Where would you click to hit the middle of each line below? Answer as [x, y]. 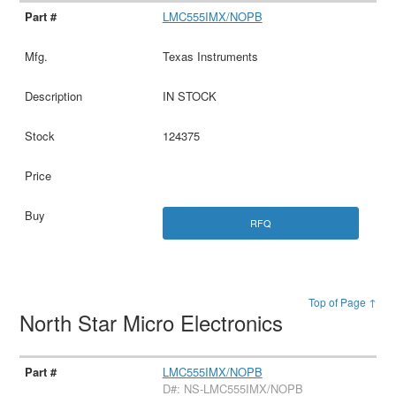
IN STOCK [189, 95]
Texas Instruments [210, 56]
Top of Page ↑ [342, 301]
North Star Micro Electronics [155, 322]
